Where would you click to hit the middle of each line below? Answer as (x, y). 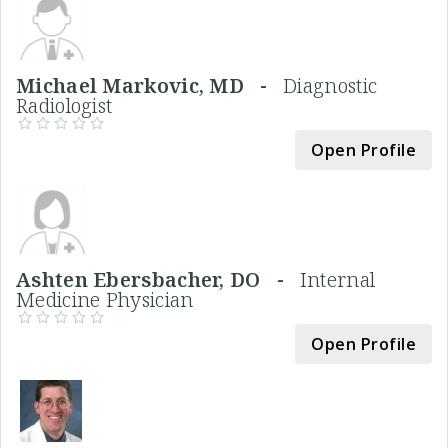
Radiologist (64, 105)
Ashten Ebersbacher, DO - (158, 279)
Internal (337, 279)
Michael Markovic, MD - (150, 85)
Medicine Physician (105, 299)
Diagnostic (330, 85)
